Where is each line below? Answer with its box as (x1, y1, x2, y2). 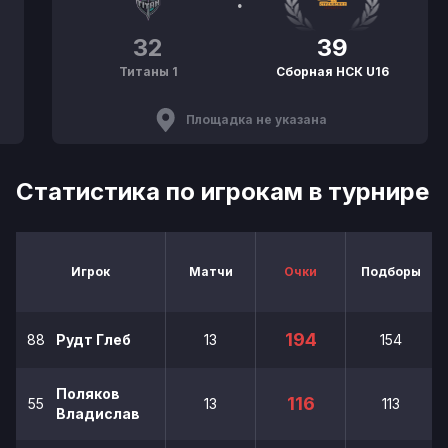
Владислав (56, 405, 140, 422)
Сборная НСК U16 (275, 64, 389, 79)
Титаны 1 (118, 64, 178, 79)
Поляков (56, 385, 120, 402)
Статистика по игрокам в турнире (16, 177, 429, 206)
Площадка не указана (185, 112, 327, 127)
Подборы (360, 264, 421, 279)
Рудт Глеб (56, 331, 131, 348)
